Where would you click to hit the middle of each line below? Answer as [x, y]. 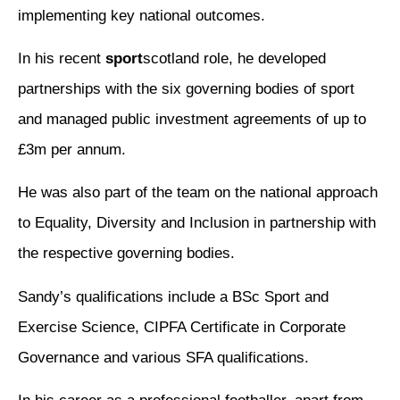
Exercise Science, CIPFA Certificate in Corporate [182, 327]
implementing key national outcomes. [142, 15]
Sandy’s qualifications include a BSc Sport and [173, 296]
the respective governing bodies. [126, 254]
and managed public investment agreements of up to [192, 119]
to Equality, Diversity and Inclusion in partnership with [197, 223]
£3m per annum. [72, 149]
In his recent [62, 58]
